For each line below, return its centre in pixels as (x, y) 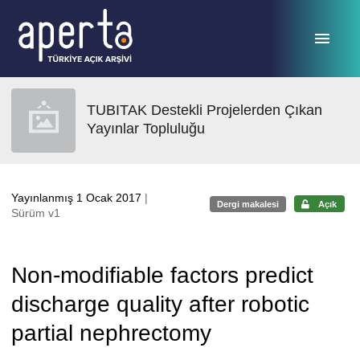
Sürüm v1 (36, 213)
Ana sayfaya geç (63, 18)
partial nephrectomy (111, 333)
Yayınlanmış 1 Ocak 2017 (78, 198)
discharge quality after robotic (160, 304)
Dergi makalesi (248, 204)
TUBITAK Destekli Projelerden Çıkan (205, 110)
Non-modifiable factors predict (162, 275)
